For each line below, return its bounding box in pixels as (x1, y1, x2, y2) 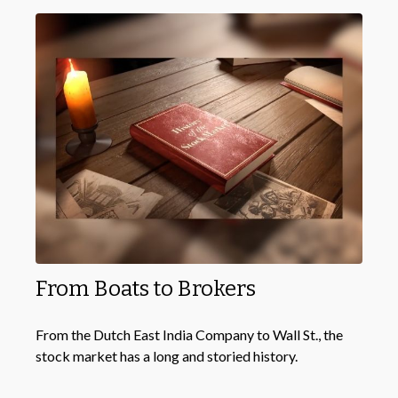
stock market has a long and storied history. (36, 347, 298, 365)
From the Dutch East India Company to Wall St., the (36, 326, 343, 344)
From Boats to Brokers (36, 276, 256, 302)
